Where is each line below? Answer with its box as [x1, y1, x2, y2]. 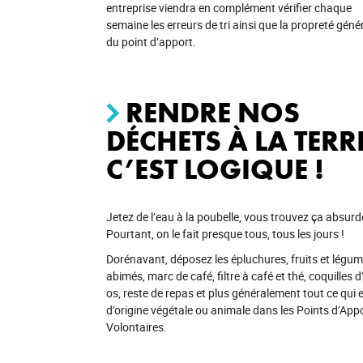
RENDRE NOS [125, 95, 300, 131]
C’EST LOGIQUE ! [105, 152, 324, 188]
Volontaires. [105, 319, 167, 335]
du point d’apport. [105, 34, 196, 49]
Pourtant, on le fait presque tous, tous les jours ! [105, 226, 344, 241]
